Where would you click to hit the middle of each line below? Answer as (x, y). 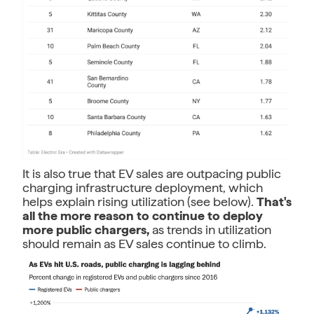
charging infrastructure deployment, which (143, 187)
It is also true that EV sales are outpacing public (152, 173)
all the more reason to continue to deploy (143, 215)
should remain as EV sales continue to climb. (144, 243)
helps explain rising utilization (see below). (139, 201)
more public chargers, (87, 229)
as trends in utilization (212, 229)
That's (274, 201)
